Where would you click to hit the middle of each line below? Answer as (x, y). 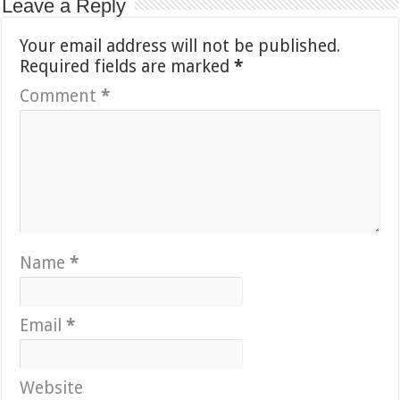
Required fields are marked (127, 66)
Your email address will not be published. (180, 46)
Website (52, 387)
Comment (61, 96)
